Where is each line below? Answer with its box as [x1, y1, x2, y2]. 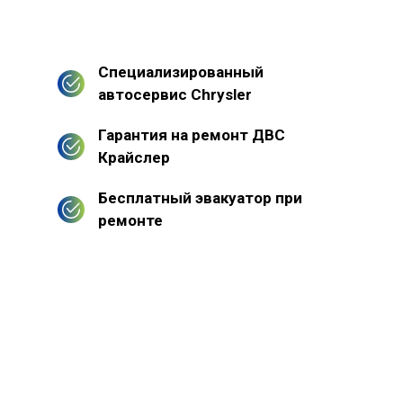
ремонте [98, 210, 163, 229]
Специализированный [98, 62, 264, 81]
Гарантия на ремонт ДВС [98, 125, 285, 144]
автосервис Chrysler [98, 85, 252, 103]
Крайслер [98, 148, 170, 166]
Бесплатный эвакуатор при [98, 188, 302, 207]
